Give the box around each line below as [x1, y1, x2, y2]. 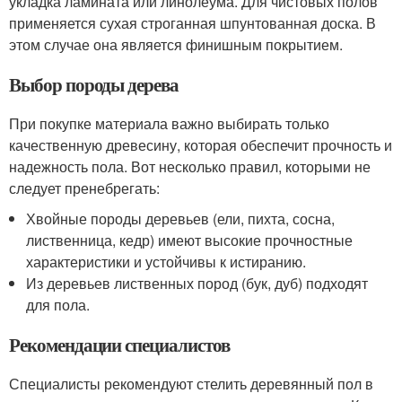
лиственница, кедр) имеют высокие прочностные [26, 229, 354, 250]
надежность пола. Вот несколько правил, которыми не [9, 155, 371, 177]
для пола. [26, 293, 91, 315]
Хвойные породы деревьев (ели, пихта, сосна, [26, 207, 336, 229]
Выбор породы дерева [9, 70, 179, 98]
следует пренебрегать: [9, 177, 160, 198]
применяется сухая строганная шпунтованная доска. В [9, 12, 376, 33]
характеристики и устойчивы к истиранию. [26, 250, 307, 272]
